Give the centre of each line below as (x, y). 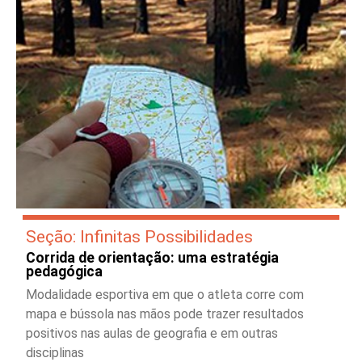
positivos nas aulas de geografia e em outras (152, 333)
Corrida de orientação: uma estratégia (152, 257)
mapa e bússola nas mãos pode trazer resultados (165, 314)
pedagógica (64, 271)
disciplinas (55, 352)
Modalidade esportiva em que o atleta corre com (165, 294)
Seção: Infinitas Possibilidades (139, 236)
